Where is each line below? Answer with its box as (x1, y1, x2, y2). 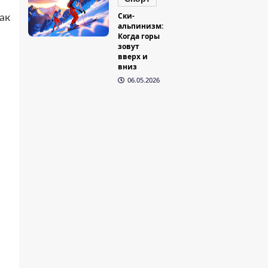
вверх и (118, 51, 148, 62)
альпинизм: (118, 21, 164, 32)
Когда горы (118, 31, 160, 42)
